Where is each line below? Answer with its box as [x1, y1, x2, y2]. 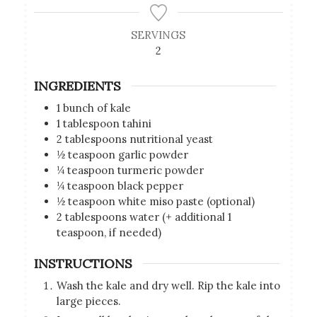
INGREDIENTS [33, 77, 121, 94]
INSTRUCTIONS [33, 255, 132, 272]
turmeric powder [117, 163, 204, 177]
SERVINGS [131, 28, 186, 42]
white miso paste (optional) [117, 194, 260, 208]
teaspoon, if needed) [56, 225, 161, 239]
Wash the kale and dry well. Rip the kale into [56, 279, 280, 293]
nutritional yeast [129, 132, 213, 146]
